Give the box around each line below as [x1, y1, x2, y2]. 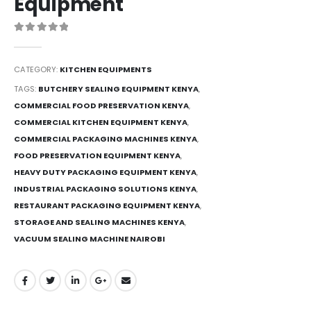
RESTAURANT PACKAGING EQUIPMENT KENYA [14, 199, 200, 211]
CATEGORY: [14, 63, 60, 75]
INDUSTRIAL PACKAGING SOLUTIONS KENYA [14, 183, 196, 194]
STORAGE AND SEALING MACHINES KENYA [14, 216, 185, 228]
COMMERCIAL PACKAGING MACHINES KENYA [14, 133, 197, 144]
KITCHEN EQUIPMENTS [60, 63, 152, 75]
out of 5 [19, 35, 60, 45]
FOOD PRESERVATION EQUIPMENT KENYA [14, 149, 180, 161]
